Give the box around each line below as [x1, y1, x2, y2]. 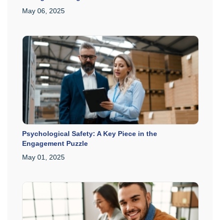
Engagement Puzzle [22, 139, 88, 147]
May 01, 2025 [22, 153, 65, 161]
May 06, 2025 [22, 6, 65, 15]
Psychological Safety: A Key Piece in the [22, 129, 157, 137]
